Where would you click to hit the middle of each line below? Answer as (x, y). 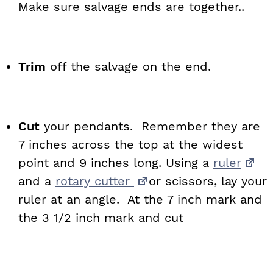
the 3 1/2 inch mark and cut (101, 218)
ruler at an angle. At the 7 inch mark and (140, 199)
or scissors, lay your (208, 181)
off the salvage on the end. (128, 66)
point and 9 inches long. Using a (116, 163)
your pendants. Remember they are (150, 126)
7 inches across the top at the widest (130, 144)
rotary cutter (95, 181)
